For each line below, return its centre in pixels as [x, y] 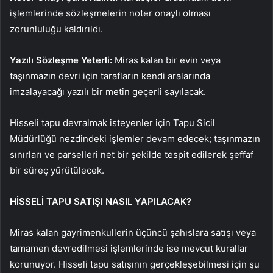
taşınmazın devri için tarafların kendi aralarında [110, 76]
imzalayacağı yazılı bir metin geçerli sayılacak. [108, 92]
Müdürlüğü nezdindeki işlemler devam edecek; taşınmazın [135, 139]
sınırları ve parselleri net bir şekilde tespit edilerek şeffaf [132, 155]
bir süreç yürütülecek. [57, 171]
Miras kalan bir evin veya [166, 60]
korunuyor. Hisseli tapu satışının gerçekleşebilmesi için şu [135, 264]
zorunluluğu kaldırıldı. [56, 29]
